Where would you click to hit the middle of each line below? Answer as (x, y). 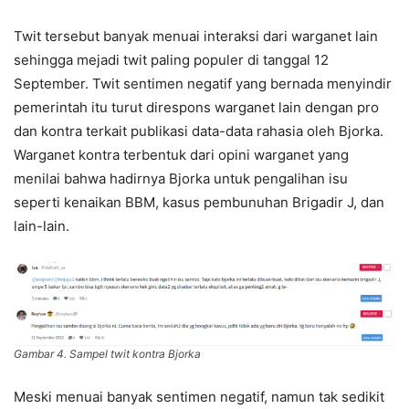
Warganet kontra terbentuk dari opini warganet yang (181, 154)
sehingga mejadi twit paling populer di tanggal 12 (171, 59)
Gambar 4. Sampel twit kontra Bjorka (107, 353)
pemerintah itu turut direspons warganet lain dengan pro (196, 107)
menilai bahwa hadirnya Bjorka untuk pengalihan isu (181, 178)
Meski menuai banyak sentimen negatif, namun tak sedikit (199, 396)
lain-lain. (43, 225)
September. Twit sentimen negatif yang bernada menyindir (203, 83)
